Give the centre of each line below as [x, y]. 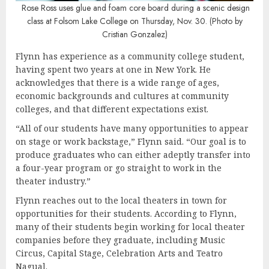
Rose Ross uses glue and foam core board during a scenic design [136, 8]
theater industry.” [54, 181]
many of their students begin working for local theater [130, 226]
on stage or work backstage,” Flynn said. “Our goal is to [131, 141]
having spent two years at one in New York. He [113, 69]
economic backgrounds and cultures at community [122, 95]
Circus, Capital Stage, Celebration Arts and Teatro [119, 253]
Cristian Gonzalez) [134, 34]
